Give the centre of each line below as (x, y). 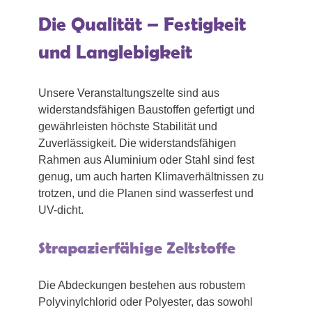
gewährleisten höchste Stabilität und (128, 126)
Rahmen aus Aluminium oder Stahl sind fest (146, 159)
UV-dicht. (61, 210)
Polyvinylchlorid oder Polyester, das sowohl (146, 302)
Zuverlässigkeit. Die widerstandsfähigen (137, 143)
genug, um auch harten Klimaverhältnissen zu (151, 176)
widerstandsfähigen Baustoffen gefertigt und (147, 109)
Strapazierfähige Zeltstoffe (137, 247)
